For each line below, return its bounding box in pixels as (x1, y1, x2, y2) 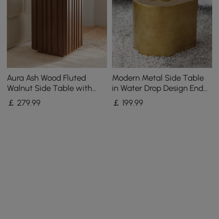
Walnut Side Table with (7, 83, 92, 93)
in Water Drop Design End (111, 83, 203, 93)
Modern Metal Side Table (111, 72, 204, 83)
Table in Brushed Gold (111, 93, 192, 103)
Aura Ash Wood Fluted (7, 72, 87, 83)
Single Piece (111, 103, 156, 113)
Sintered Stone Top (7, 93, 77, 103)
